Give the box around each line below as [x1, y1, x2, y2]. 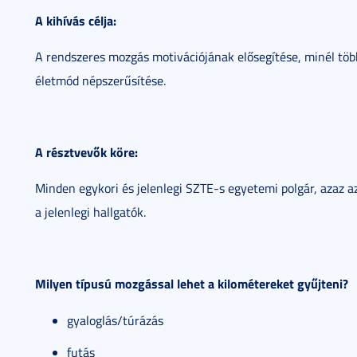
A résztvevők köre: [35, 143, 138, 161]
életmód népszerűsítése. [35, 72, 166, 89]
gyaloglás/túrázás [67, 312, 163, 329]
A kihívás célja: [35, 11, 116, 29]
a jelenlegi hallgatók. [35, 203, 146, 221]
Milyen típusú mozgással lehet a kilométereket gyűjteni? [35, 274, 348, 292]
